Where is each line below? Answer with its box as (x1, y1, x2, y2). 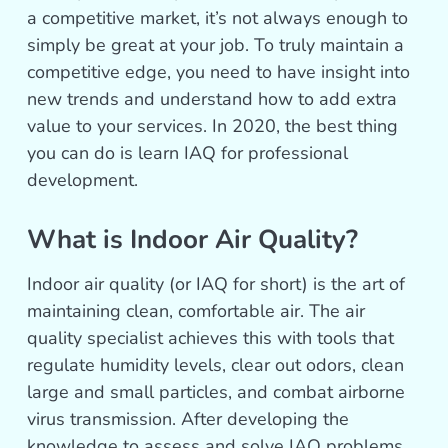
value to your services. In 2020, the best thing (27, 114, 399, 139)
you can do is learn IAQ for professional (27, 141, 349, 166)
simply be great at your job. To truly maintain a (27, 33, 405, 58)
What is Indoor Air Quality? (27, 222, 359, 258)
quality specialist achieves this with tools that (27, 326, 395, 351)
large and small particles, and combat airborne (27, 380, 406, 405)
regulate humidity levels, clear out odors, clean (27, 353, 405, 378)
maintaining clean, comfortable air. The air (27, 299, 366, 324)
